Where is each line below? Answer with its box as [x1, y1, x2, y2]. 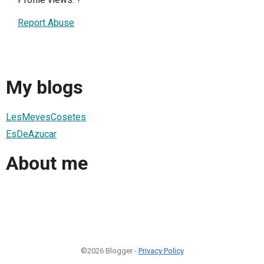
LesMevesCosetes [6, 111, 86, 123]
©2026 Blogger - [80, 246, 138, 255]
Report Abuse [18, 17, 74, 28]
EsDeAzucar [6, 128, 57, 140]
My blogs [6, 76, 83, 99]
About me [6, 152, 88, 175]
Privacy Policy [138, 246, 184, 255]
